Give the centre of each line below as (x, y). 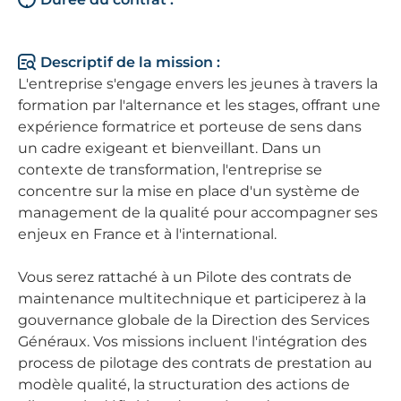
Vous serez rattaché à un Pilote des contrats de (185, 277)
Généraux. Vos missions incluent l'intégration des (192, 341)
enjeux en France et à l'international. (147, 234)
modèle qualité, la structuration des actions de (184, 384)
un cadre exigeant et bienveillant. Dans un (170, 148)
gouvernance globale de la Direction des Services (194, 320)
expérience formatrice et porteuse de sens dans (190, 127)
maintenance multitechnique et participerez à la (192, 299)
